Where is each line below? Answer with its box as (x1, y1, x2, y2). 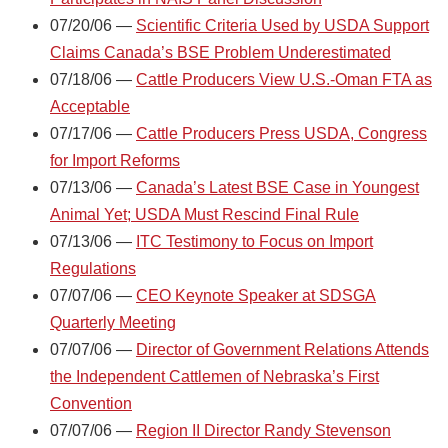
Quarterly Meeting (50, 313, 176, 331)
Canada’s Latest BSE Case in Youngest (136, 178, 419, 196)
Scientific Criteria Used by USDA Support (136, 16, 429, 34)
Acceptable (50, 97, 130, 115)
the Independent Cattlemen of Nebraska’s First (50, 367, 379, 385)
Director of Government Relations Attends (136, 340, 429, 358)
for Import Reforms (50, 151, 180, 169)
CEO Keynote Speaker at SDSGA (136, 286, 376, 304)
